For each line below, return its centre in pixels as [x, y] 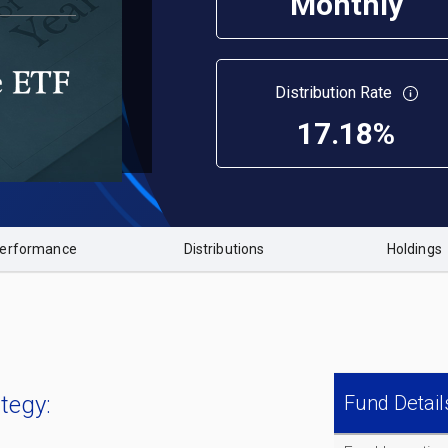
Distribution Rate [335, 92]
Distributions [224, 249]
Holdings [414, 249]
